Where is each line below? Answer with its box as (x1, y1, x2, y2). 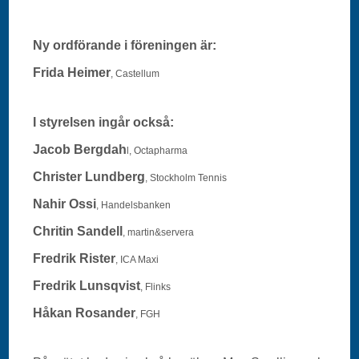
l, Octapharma (127, 144, 188, 156)
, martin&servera (123, 226, 195, 238)
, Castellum (111, 67, 160, 79)
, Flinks (140, 280, 171, 292)
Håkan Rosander (33, 305, 136, 320)
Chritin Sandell (33, 224, 123, 238)
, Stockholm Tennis (145, 171, 228, 184)
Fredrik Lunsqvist (33, 278, 141, 292)
